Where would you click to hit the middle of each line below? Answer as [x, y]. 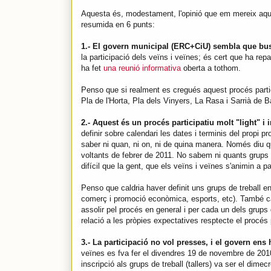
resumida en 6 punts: [118, 24]
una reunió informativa [142, 68]
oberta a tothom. [211, 68]
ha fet [92, 68]
